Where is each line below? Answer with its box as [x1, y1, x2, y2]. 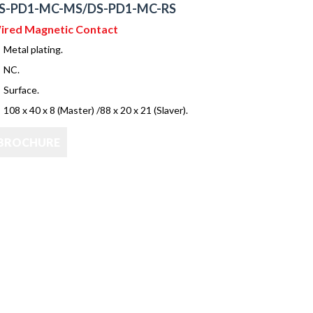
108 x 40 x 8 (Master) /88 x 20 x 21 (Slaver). [3, 104, 189, 116]
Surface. [3, 84, 40, 96]
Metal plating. [3, 43, 64, 55]
